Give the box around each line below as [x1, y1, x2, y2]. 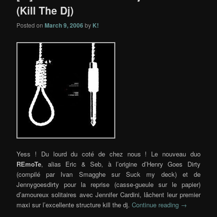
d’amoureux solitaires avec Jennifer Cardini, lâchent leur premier [16, 190, 201, 200]
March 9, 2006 [45, 21, 84, 30]
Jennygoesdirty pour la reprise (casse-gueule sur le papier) [16, 180, 201, 189]
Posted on [16, 21, 45, 29]
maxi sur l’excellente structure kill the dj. [16, 200, 132, 210]
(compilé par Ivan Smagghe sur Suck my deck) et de [16, 170, 201, 179]
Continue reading [132, 200, 181, 210]
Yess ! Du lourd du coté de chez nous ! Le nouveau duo [16, 149, 201, 159]
